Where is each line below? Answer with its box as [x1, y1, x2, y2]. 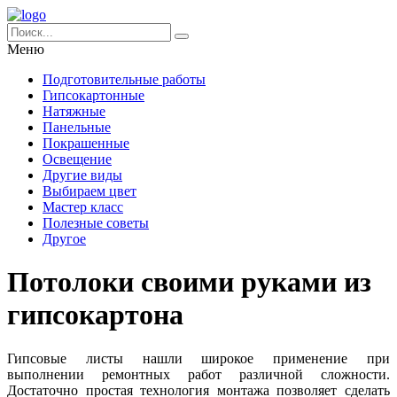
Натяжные [43, 104, 105, 119]
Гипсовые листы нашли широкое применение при [7, 350, 390, 366]
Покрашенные [43, 136, 129, 151]
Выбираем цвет [43, 183, 136, 198]
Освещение [43, 152, 112, 167]
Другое [43, 231, 86, 246]
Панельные [43, 120, 111, 135]
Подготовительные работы [43, 72, 206, 87]
